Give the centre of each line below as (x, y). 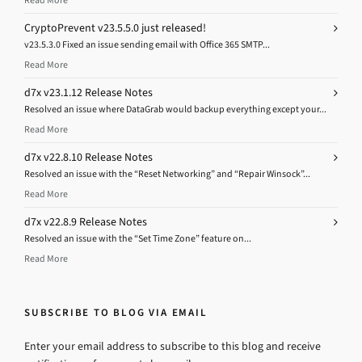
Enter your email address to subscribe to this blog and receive (173, 346)
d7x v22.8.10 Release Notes (88, 157)
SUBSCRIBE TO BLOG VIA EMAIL (116, 312)
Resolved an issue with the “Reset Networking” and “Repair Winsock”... (167, 173)
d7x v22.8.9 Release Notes (86, 221)
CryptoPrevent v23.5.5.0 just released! (115, 27)
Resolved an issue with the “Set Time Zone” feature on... (138, 238)
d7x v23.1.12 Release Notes (88, 92)
